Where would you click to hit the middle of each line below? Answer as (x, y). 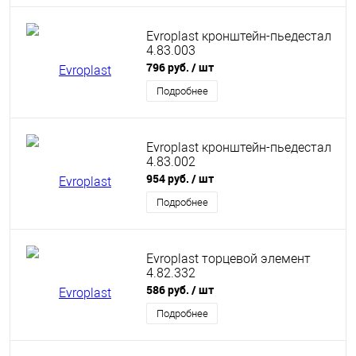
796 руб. (169, 67)
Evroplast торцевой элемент (228, 258)
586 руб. (169, 290)
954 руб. (169, 178)
